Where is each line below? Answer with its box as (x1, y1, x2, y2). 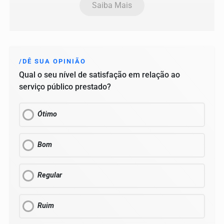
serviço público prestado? (19, 82, 111, 92)
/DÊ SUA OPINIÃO (19, 57, 86, 65)
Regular (37, 171, 62, 180)
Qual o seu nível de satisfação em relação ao (19, 70, 180, 80)
